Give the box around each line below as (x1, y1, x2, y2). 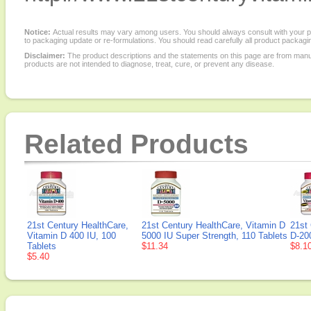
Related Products (24, 129, 249, 159)
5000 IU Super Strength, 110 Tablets (142, 230, 287, 241)
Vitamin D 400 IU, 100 (27, 230, 116, 241)
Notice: (24, 28, 53, 36)
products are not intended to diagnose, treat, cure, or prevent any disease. (24, 60, 274, 68)
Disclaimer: (24, 51, 65, 60)
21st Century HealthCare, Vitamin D (142, 220, 285, 230)
